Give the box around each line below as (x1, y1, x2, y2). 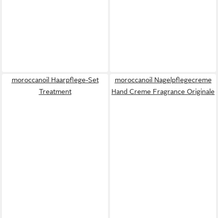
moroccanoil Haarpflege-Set (11, 76, 99, 84)
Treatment (38, 88, 72, 96)
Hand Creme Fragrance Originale (111, 88, 215, 96)
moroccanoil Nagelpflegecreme (114, 76, 212, 84)
